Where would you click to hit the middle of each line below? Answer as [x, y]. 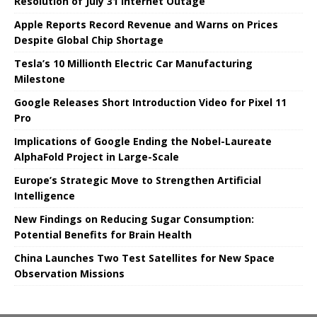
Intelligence [45, 195]
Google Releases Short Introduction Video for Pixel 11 [150, 102]
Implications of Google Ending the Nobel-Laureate [143, 141]
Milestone [40, 79]
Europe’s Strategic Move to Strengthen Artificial [138, 180]
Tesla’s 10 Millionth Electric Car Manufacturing [133, 63]
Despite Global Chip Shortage [89, 40]
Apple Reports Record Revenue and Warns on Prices [146, 24]
